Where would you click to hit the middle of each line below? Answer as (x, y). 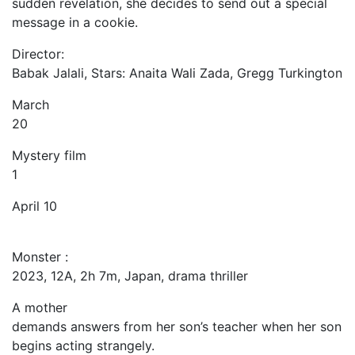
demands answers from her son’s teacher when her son (177, 327)
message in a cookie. (75, 23)
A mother (40, 308)
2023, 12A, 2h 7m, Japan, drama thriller (130, 276)
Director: (38, 54)
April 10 (34, 206)
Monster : (40, 257)
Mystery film (49, 156)
